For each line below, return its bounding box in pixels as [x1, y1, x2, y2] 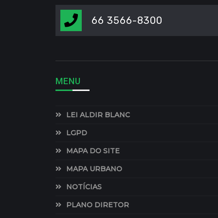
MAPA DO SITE [66, 146, 120, 155]
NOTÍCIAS [66, 182, 102, 191]
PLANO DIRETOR [66, 200, 129, 209]
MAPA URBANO [66, 164, 122, 173]
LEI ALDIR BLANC [66, 110, 130, 119]
